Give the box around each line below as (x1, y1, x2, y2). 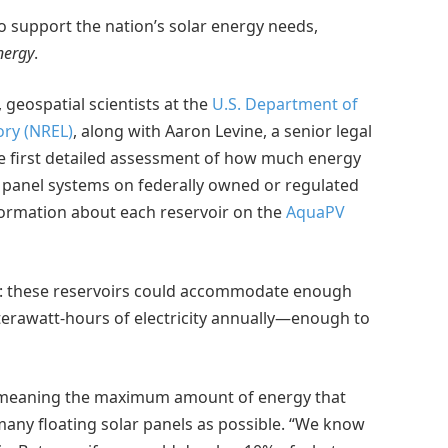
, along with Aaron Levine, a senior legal (73, 120, 372, 143)
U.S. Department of (212, 93, 358, 116)
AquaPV (286, 201, 345, 224)
